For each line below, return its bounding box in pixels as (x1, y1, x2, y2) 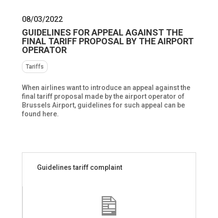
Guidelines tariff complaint (36, 163, 122, 171)
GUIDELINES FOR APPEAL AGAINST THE (21, 27, 183, 37)
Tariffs (25, 63, 44, 70)
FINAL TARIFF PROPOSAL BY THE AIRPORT (21, 36, 194, 46)
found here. (21, 110, 59, 118)
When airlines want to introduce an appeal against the (21, 84, 190, 91)
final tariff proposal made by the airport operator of (21, 92, 184, 100)
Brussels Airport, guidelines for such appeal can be (21, 101, 185, 109)
